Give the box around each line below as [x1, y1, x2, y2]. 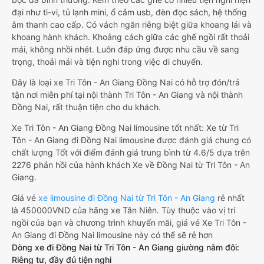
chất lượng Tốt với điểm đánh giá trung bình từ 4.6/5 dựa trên [12, 147, 250, 157]
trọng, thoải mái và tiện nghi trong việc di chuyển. [12, 57, 203, 67]
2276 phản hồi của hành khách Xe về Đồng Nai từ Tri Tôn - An [12, 160, 250, 170]
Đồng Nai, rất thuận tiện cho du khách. [12, 102, 161, 112]
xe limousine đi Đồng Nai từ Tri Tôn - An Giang [38, 193, 215, 203]
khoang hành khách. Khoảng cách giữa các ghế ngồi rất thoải [12, 32, 249, 42]
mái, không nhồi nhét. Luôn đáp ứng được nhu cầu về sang [12, 44, 239, 54]
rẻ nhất [215, 193, 245, 203]
